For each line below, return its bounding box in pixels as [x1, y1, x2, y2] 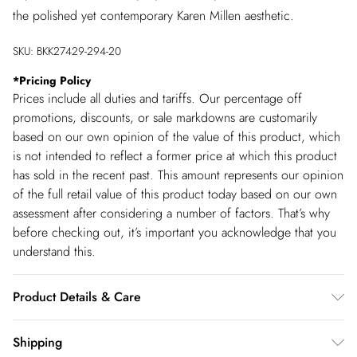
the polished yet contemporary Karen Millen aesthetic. [13, 6, 294, 25]
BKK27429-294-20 [37, 43, 121, 59]
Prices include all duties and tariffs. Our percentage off [13, 89, 302, 108]
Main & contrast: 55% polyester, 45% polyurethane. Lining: [13, 321, 324, 339]
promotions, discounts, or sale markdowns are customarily [13, 108, 317, 127]
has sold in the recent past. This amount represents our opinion [13, 166, 343, 184]
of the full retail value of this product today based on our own [13, 185, 337, 203]
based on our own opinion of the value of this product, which [13, 127, 340, 146]
